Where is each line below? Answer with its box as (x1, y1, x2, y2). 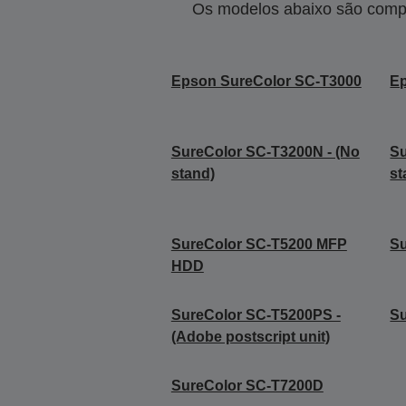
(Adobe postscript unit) (170, 329, 330, 344)
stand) (170, 166, 215, 181)
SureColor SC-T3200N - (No (170, 144, 360, 159)
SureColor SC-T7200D (170, 378, 324, 393)
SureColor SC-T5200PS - (170, 307, 341, 323)
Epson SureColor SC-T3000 (170, 73, 362, 89)
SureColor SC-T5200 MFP (170, 237, 347, 252)
